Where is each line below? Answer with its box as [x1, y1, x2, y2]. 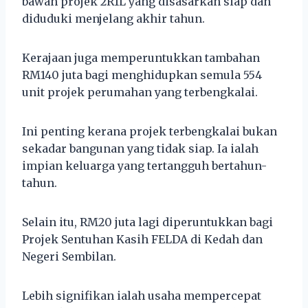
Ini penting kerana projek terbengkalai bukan [22, 124, 277, 138]
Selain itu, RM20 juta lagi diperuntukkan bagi [22, 214, 273, 229]
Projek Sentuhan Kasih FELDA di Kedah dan [22, 232, 263, 246]
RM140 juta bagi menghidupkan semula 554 [22, 67, 262, 82]
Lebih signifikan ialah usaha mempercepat [22, 288, 261, 302]
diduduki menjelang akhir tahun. [22, 11, 205, 25]
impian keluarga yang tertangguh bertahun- [22, 158, 267, 173]
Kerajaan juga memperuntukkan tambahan [22, 50, 260, 65]
